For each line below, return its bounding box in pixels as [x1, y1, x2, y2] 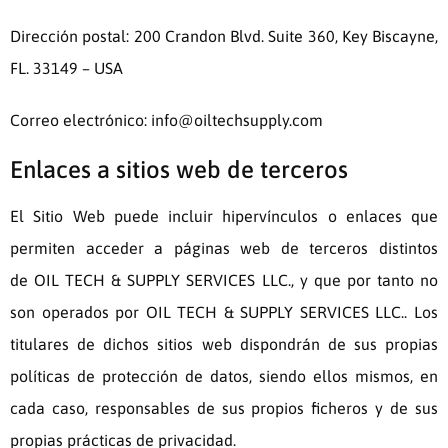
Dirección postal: [10, 27, 134, 46]
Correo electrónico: [10, 111, 151, 130]
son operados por [10, 303, 146, 322]
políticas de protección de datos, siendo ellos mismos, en [10, 367, 438, 386]
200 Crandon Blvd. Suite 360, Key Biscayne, [133, 27, 438, 46]
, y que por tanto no [290, 271, 439, 290]
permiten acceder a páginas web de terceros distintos [10, 239, 438, 258]
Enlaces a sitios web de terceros [10, 156, 348, 184]
